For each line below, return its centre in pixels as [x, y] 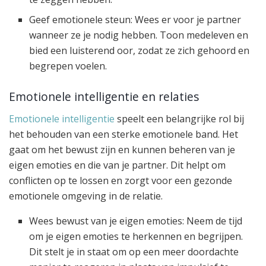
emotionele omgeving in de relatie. [86, 196]
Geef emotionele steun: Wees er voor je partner [135, 19]
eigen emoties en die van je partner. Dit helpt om [117, 165]
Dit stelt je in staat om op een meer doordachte [134, 251]
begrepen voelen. [68, 66]
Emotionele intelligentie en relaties [104, 97]
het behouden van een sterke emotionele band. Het [123, 134]
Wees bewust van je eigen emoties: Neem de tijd [136, 221]
